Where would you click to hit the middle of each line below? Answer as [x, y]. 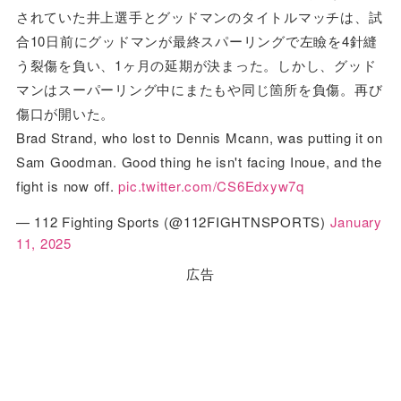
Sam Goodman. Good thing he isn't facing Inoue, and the [199, 162]
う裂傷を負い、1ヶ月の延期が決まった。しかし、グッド [196, 65]
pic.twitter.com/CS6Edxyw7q [211, 186]
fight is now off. [67, 186]
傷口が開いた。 [65, 114]
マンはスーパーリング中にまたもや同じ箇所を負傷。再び [199, 90]
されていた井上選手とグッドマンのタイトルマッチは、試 [199, 17]
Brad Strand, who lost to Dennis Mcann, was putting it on [199, 138]
